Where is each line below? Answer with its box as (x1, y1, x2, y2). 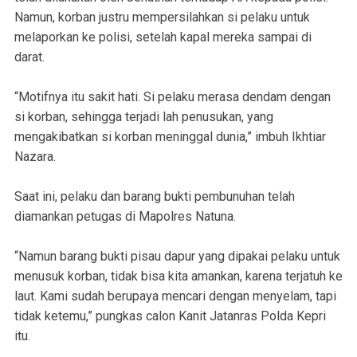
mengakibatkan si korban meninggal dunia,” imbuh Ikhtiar (14, 129, 326, 145)
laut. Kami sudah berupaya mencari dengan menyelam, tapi (14, 288, 336, 304)
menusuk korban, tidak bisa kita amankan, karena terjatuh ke (14, 269, 343, 284)
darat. (14, 49, 45, 65)
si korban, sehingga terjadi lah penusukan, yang (14, 109, 273, 125)
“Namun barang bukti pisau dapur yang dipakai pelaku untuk (14, 249, 340, 265)
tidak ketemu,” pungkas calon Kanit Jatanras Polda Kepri (14, 308, 326, 324)
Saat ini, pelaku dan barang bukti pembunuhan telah (14, 189, 295, 205)
